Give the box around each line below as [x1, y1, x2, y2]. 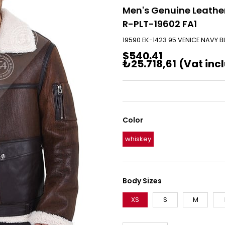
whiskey [125, 134, 151, 144]
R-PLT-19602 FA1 [123, 18, 197, 30]
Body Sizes [123, 176, 162, 186]
